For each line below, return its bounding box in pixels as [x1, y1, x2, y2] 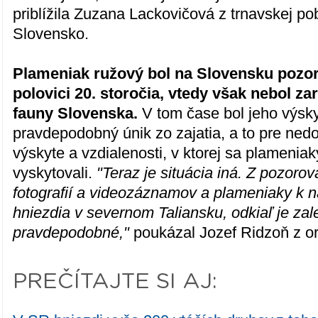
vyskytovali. [13, 164, 97, 182]
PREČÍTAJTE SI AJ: [13, 270, 218, 293]
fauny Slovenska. [13, 104, 138, 122]
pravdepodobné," [13, 224, 130, 241]
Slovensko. [13, 25, 89, 43]
